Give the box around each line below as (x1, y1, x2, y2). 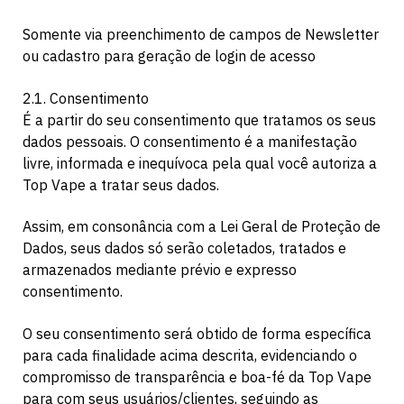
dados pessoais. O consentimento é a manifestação (23, 132, 357, 151)
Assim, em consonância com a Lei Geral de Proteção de (23, 217, 381, 236)
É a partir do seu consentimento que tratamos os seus (23, 110, 376, 129)
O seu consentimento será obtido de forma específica (23, 324, 372, 343)
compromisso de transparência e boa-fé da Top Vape (23, 367, 372, 386)
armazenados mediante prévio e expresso (23, 261, 297, 280)
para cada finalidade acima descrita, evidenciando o (23, 345, 357, 364)
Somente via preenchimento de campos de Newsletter (23, 24, 379, 43)
